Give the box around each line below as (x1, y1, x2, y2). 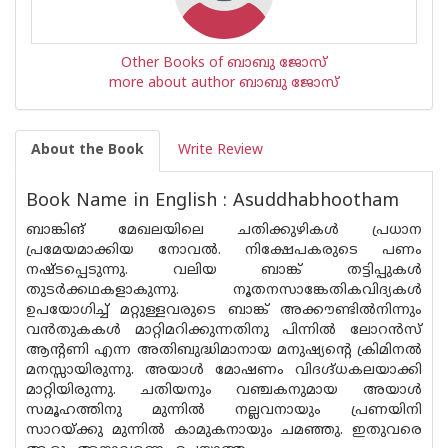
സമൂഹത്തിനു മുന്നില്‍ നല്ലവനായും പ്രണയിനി (26, 402, 422, 419)
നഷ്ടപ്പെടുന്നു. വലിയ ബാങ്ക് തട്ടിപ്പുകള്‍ (26, 262, 422, 279)
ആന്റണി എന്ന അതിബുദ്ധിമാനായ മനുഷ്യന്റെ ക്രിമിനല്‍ (26, 342, 422, 359)
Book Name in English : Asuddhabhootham (26, 190, 399, 213)
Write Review (178, 142, 263, 159)
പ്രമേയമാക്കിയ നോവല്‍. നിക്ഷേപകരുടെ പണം (26, 242, 422, 259)
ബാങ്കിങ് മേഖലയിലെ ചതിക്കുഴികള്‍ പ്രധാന (26, 222, 422, 239)
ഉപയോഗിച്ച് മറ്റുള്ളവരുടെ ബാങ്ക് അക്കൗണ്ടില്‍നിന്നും (26, 302, 422, 319)
